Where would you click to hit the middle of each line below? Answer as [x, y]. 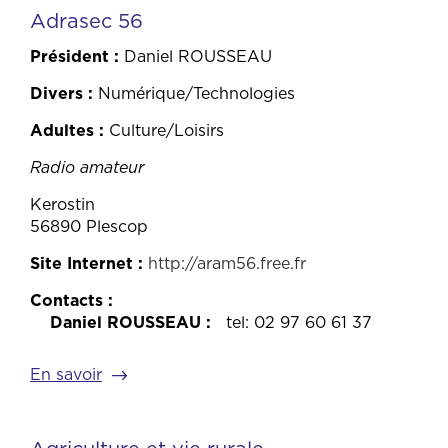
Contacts [66, 300]
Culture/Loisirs [166, 130]
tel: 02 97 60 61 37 [299, 322]
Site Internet [81, 263]
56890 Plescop [89, 226]
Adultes [62, 130]
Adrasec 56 [86, 21]
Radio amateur [87, 167]
